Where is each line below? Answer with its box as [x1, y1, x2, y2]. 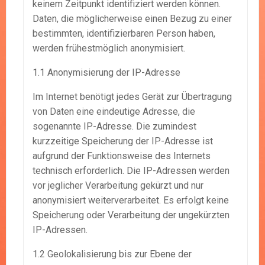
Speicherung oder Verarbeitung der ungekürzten [33, 209, 230, 221]
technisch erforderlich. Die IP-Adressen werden [33, 165, 230, 177]
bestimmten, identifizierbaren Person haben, [33, 28, 215, 40]
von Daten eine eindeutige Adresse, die [33, 106, 195, 118]
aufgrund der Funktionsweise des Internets [33, 150, 211, 162]
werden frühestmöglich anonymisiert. [33, 43, 185, 54]
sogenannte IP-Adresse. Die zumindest [33, 121, 196, 132]
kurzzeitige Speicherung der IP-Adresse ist [33, 135, 213, 147]
